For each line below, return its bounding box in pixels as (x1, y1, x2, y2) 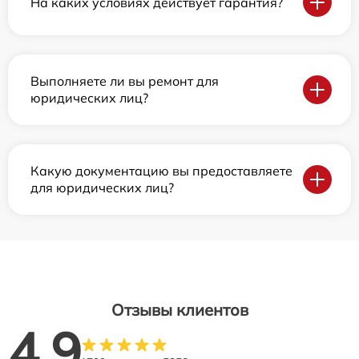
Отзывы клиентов (111, 300, 248, 320)
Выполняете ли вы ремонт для (30, 73, 219, 89)
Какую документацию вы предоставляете (30, 163, 292, 179)
